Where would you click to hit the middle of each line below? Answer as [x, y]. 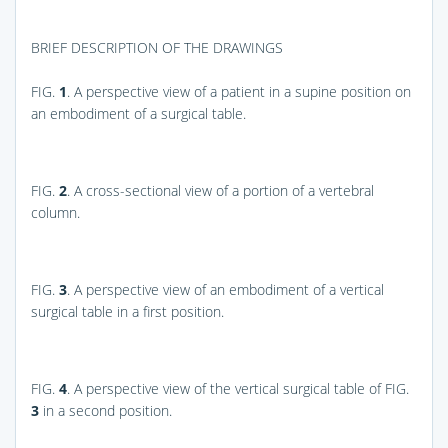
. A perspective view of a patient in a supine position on [239, 91]
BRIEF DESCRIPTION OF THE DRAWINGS [157, 47]
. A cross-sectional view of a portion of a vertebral [220, 190]
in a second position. [105, 410]
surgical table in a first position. [127, 311]
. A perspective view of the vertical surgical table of [226, 388]
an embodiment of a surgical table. [138, 113]
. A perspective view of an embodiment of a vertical [225, 289]
